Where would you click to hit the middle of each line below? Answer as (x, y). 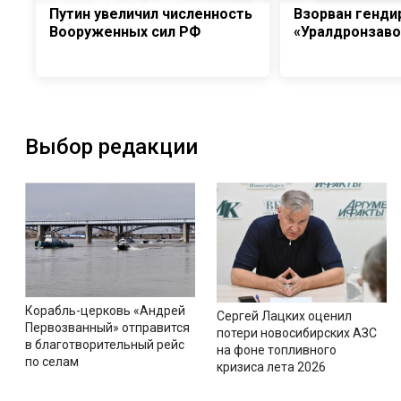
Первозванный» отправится (107, 328)
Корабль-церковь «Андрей (105, 311)
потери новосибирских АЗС (296, 333)
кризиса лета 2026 (271, 367)
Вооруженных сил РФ (125, 32)
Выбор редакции (111, 147)
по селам (52, 362)
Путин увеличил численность (151, 14)
